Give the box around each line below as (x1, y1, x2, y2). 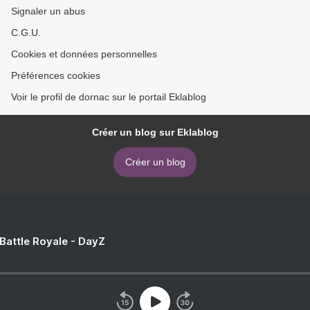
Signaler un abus (11, 6, 85, 17)
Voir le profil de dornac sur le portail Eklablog (11, 91, 206, 102)
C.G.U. (11, 27, 41, 38)
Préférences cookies (11, 70, 100, 81)
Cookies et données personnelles (11, 48, 157, 60)
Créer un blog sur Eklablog (91, 127, 219, 138)
